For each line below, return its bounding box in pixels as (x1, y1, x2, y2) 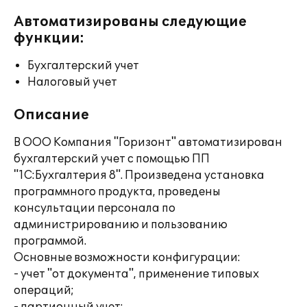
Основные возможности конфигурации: (14, 251, 241, 265)
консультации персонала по (14, 201, 175, 215)
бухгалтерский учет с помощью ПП (14, 152, 210, 166)
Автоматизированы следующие (14, 14, 247, 30)
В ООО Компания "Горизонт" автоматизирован (14, 136, 282, 149)
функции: (14, 30, 84, 47)
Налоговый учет (27, 75, 117, 89)
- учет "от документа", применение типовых (14, 267, 259, 281)
